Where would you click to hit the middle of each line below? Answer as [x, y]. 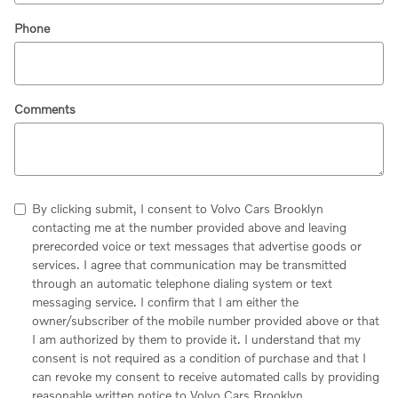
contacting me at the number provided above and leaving [189, 227]
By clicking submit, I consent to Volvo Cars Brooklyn [178, 208]
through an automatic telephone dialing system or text [182, 283]
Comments [45, 108]
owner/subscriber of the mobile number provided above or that [206, 320]
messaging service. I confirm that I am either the [165, 301]
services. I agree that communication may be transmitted [189, 264]
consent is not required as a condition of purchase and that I [199, 357]
